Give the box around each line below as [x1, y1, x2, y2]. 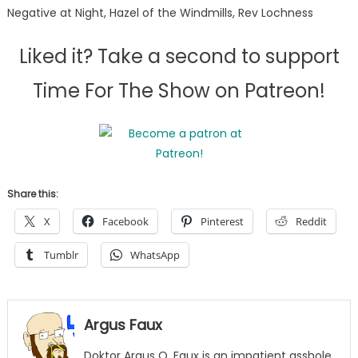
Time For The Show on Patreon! [33, 78, 325, 105]
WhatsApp [129, 248, 180, 263]
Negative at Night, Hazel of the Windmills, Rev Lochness [6, 5, 313, 22]
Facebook [101, 214, 149, 229]
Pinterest [200, 214, 244, 229]
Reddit [295, 214, 327, 229]
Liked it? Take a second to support [18, 43, 340, 70]
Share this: [6, 187, 58, 201]
